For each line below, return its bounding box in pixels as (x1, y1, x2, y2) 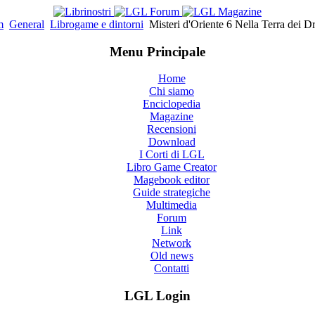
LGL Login (124, 288, 191, 304)
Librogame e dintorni (50, 18, 143, 30)
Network (152, 237, 191, 250)
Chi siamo (149, 85, 194, 98)
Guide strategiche (133, 186, 210, 199)
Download (148, 136, 195, 148)
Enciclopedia (143, 98, 200, 110)
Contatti (154, 262, 189, 275)
